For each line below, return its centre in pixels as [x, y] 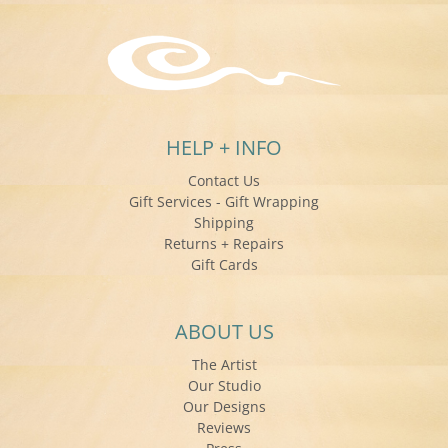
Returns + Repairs [224, 244]
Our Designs [224, 407]
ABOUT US [224, 332]
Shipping [224, 223]
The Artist [224, 365]
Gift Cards [224, 265]
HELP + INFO [224, 148]
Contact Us [224, 181]
